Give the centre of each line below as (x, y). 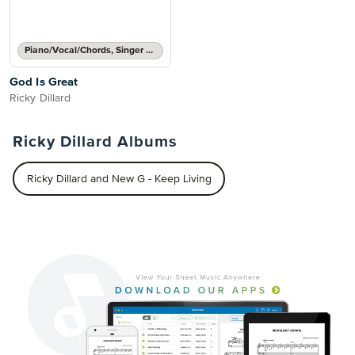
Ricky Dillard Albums (95, 142)
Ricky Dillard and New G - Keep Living (119, 179)
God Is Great (44, 82)
